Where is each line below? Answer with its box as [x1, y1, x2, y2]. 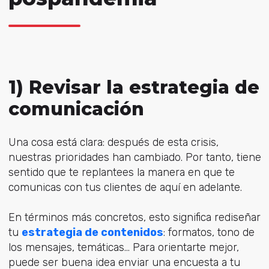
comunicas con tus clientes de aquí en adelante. [8, 180, 242, 194]
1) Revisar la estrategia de [8, 76, 259, 98]
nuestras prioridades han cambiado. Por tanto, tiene [8, 150, 261, 164]
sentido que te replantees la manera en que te [8, 165, 235, 179]
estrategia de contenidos [21, 225, 163, 239]
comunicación [8, 97, 144, 120]
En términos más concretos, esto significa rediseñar [8, 210, 261, 224]
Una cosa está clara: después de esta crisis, [8, 135, 219, 149]
